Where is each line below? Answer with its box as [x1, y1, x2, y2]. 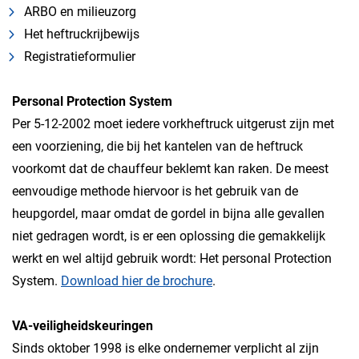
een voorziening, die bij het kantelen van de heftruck [12, 139, 303, 154]
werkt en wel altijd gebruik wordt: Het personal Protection [12, 251, 332, 266]
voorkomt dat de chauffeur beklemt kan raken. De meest [12, 161, 329, 176]
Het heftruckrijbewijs [24, 26, 139, 42]
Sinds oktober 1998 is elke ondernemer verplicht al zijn [12, 341, 319, 356]
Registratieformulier [24, 49, 135, 64]
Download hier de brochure [61, 273, 212, 288]
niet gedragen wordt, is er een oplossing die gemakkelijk [12, 228, 325, 244]
